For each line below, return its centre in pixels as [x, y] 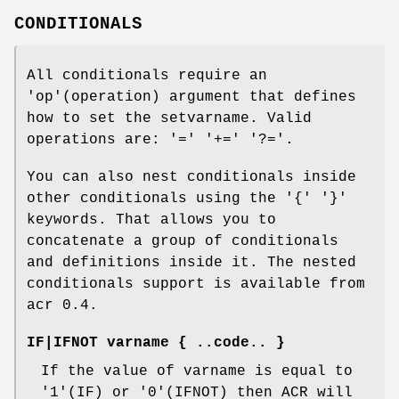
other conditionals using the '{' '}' [187, 199]
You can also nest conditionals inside [191, 178]
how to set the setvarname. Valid [169, 119]
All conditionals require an [147, 76]
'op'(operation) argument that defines [191, 98]
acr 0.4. [62, 306]
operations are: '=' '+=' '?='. [160, 140]
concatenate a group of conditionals [183, 242]
